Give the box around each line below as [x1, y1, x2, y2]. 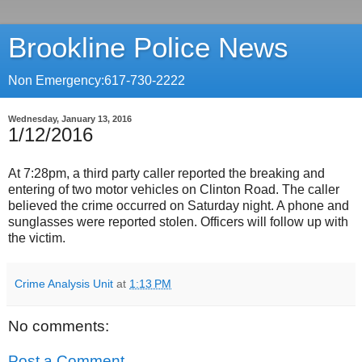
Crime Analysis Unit [15, 276, 113, 290]
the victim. [8, 230, 65, 245]
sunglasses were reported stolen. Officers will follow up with [8, 214, 348, 229]
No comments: [8, 317, 109, 335]
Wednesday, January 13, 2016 [8, 114, 132, 124]
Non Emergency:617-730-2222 [8, 74, 185, 87]
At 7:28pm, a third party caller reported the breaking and [8, 166, 325, 180]
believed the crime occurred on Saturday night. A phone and [8, 198, 349, 213]
